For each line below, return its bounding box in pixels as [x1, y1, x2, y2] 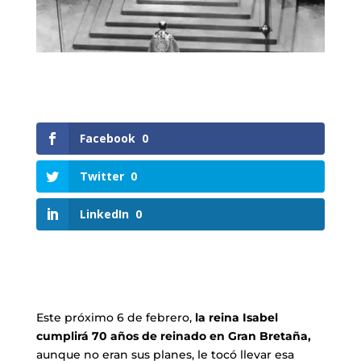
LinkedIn [79, 206, 129, 222]
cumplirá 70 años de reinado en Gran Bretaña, [35, 329, 311, 344]
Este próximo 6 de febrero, [35, 310, 195, 326]
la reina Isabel [194, 310, 278, 326]
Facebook [79, 130, 135, 146]
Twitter [79, 168, 124, 184]
